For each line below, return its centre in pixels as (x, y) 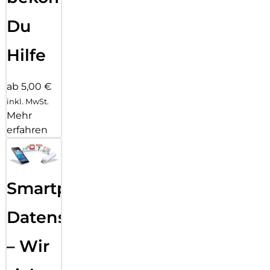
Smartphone (59, 189)
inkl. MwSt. (28, 101)
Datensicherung (75, 218)
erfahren (27, 130)
